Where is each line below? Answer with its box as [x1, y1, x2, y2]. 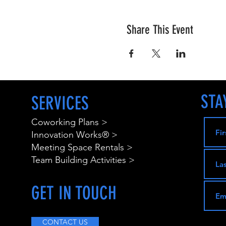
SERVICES [31, 92, 89, 115]
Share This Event [126, 23, 193, 37]
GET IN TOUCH [31, 182, 117, 204]
